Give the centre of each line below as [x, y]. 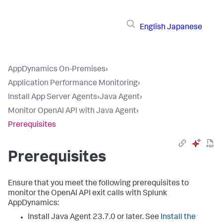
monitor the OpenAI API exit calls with [75, 194]
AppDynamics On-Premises [57, 70]
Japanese [185, 28]
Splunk [155, 194]
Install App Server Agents [53, 98]
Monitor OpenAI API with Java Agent [72, 111]
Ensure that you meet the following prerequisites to [98, 184]
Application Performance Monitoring [73, 84]
